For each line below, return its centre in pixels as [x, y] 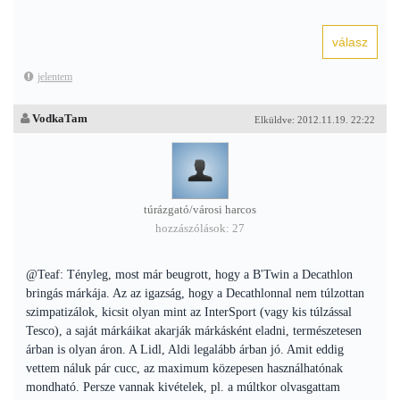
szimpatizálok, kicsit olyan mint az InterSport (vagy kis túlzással [189, 312]
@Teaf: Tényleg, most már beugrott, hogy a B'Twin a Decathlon [189, 275]
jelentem [55, 77]
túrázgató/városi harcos [200, 210]
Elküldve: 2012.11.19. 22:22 [315, 120]
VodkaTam [60, 118]
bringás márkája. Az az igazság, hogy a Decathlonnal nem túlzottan [195, 293]
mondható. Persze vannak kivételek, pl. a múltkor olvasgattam [183, 387]
